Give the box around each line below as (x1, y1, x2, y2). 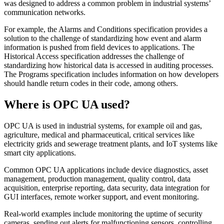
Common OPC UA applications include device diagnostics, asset (4, 165, 208, 174)
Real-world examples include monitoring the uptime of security (4, 209, 202, 218)
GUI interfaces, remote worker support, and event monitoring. (4, 192, 199, 201)
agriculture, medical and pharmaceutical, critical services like (4, 130, 194, 139)
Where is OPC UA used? (4, 98, 130, 111)
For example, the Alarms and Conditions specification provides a (4, 25, 207, 34)
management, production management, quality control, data (4, 174, 190, 183)
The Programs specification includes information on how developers (4, 70, 218, 79)
